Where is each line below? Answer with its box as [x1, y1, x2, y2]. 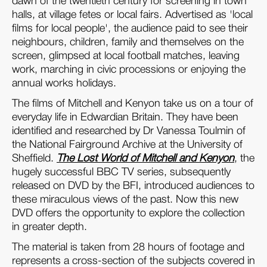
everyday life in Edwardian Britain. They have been [12, 113, 238, 123]
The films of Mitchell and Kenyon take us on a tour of [12, 99, 253, 109]
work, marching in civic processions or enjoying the [12, 65, 246, 75]
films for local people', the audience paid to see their [12, 24, 248, 34]
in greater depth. [12, 222, 87, 232]
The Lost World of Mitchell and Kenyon [57, 154, 234, 164]
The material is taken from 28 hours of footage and [12, 243, 244, 253]
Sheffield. [12, 154, 57, 164]
